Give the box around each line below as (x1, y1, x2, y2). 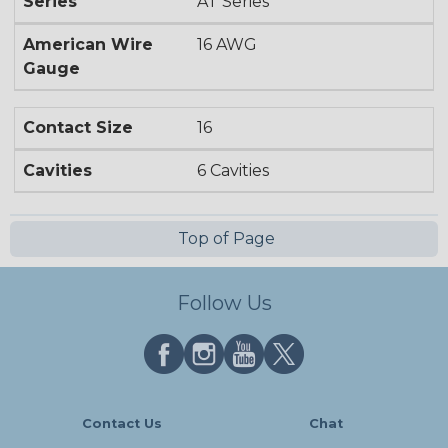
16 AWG (197, 34, 258, 54)
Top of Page (173, 228, 275, 248)
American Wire (23, 34, 153, 54)
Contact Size (23, 117, 133, 137)
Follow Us (176, 291, 272, 315)
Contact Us (82, 416, 162, 431)
